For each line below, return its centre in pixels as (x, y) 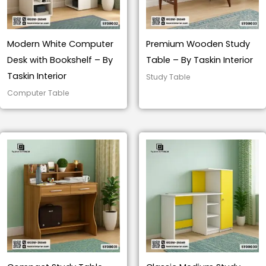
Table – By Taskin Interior (199, 60)
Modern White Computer (60, 44)
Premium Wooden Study (198, 44)
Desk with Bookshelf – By (60, 60)
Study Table (168, 77)
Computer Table (38, 93)
